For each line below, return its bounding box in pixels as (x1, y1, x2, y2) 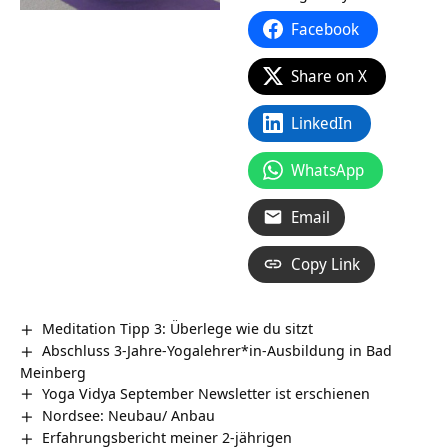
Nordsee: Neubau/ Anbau (42, 404, 216, 425)
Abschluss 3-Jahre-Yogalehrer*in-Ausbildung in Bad (42, 339, 393, 360)
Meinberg (20, 361, 86, 382)
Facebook (290, 17, 359, 40)
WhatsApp (290, 158, 364, 181)
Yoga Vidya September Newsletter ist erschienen (42, 382, 371, 403)
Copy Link (290, 252, 360, 275)
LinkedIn (290, 111, 352, 134)
